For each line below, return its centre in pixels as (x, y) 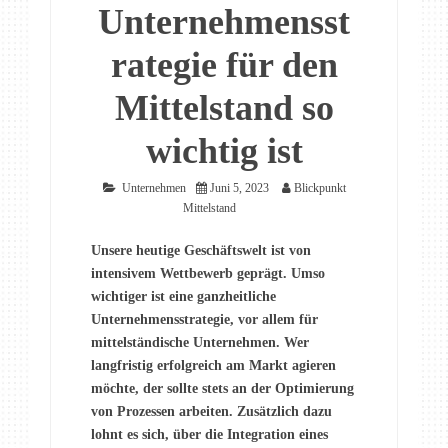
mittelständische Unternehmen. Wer (200, 343)
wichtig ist (224, 151)
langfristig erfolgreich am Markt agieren (213, 366)
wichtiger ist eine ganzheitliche (183, 297)
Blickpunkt (319, 188)
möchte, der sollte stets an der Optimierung (222, 389)
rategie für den (224, 65)
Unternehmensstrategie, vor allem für (204, 320)
